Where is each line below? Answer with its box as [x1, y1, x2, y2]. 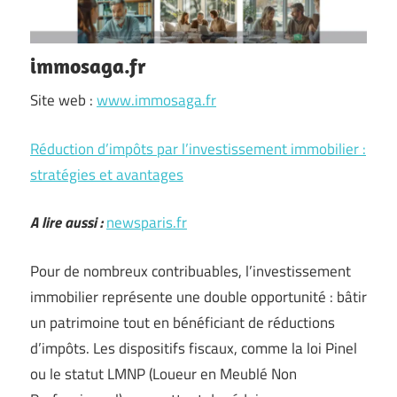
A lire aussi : [30, 211, 103, 234]
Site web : [30, 89, 97, 112]
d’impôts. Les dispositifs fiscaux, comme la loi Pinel [30, 336, 357, 360]
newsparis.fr [106, 211, 187, 234]
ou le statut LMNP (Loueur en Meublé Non [30, 362, 297, 385]
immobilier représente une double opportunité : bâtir [30, 284, 367, 308]
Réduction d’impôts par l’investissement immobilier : [30, 136, 366, 160]
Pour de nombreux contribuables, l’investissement [30, 259, 351, 283]
